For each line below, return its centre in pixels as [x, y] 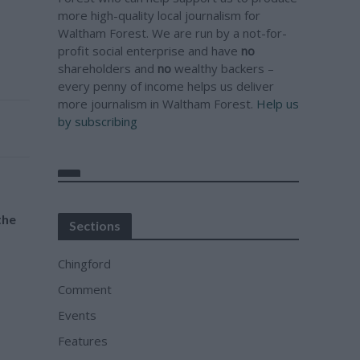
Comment [85, 289]
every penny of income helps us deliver [166, 86]
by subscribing [98, 121]
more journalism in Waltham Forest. [157, 104]
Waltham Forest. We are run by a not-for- [173, 33]
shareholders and [108, 68]
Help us [278, 104]
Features [83, 341]
